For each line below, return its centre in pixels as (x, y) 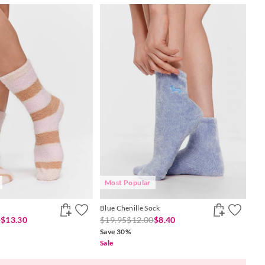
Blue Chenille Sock (130, 208)
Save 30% (116, 232)
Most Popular (128, 183)
